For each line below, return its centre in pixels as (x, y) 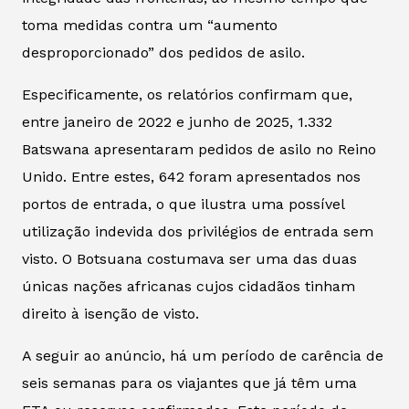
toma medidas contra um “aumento (150, 25)
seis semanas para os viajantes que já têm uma (189, 383)
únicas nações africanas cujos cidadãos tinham (189, 286)
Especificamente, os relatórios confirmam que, (187, 94)
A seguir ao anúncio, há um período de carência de (203, 355)
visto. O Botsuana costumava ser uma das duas (189, 258)
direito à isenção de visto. (110, 313)
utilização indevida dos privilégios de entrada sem (198, 231)
